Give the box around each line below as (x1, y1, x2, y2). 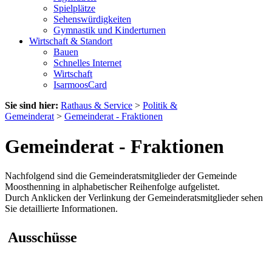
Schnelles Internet (53, 58, 121, 69)
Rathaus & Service (61, 100, 132, 111)
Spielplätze (53, 3, 95, 14)
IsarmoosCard (53, 80, 107, 90)
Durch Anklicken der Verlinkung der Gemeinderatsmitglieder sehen (5, 192, 263, 203)
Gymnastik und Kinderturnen (53, 25, 166, 36)
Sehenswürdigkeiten (53, 14, 131, 25)
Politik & (143, 100, 177, 111)
